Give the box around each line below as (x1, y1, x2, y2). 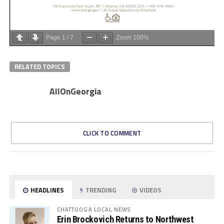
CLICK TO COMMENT (82, 128, 141, 138)
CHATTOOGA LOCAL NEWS (56, 205, 131, 214)
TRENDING (84, 185, 116, 195)
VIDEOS (138, 185, 162, 195)
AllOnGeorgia (49, 84, 101, 98)
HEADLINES (29, 185, 64, 195)
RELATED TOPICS (14, 61, 65, 72)
